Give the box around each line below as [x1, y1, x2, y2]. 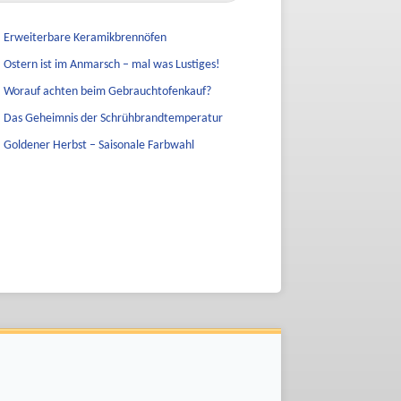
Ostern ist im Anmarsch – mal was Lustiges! [3, 58, 220, 72]
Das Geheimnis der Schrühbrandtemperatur [3, 112, 223, 125]
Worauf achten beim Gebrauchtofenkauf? [3, 85, 211, 98]
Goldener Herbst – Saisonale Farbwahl [3, 139, 194, 152]
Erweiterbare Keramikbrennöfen [3, 31, 166, 45]
